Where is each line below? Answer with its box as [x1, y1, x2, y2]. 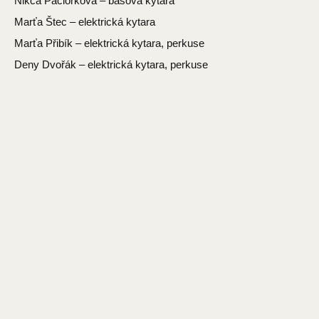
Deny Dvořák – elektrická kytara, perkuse [14, 58, 208, 71]
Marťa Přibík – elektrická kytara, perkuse [14, 37, 204, 50]
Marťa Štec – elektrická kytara [14, 16, 155, 28]
